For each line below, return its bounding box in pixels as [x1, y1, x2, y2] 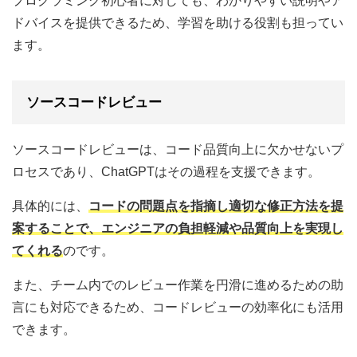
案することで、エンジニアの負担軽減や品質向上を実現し [12, 221, 343, 235]
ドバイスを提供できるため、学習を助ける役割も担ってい [12, 15, 343, 29]
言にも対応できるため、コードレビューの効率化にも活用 [12, 300, 343, 314]
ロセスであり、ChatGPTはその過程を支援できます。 [12, 164, 320, 178]
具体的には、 [12, 198, 88, 213]
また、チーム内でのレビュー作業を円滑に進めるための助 [12, 277, 343, 292]
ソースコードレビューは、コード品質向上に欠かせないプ [12, 142, 343, 156]
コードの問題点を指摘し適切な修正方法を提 [88, 198, 343, 213]
